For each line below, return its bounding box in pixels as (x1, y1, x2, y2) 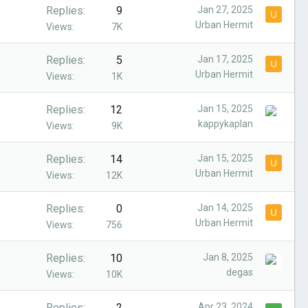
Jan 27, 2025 (197, 4, 253, 15)
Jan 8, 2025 (203, 252, 253, 263)
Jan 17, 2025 (197, 54, 253, 65)
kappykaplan (198, 118, 253, 129)
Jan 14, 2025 (197, 202, 253, 213)
